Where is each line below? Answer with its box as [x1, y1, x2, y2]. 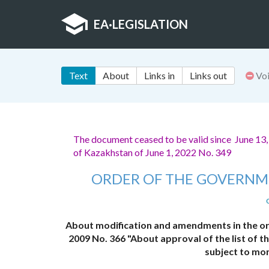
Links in [144, 70, 175, 82]
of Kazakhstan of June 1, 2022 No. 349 [73, 147, 231, 159]
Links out [190, 70, 227, 82]
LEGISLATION [112, 17, 188, 31]
